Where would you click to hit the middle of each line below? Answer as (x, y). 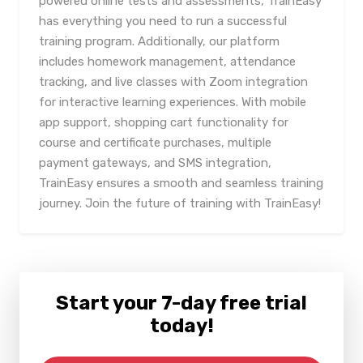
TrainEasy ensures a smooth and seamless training (181, 183)
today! (181, 326)
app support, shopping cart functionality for (164, 122)
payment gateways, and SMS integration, (155, 163)
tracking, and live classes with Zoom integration (173, 82)
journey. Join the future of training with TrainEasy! (180, 203)
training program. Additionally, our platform (159, 41)
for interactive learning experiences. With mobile (173, 102)
